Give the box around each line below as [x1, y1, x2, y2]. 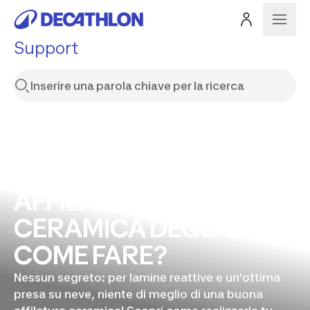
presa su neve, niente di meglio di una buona [14, 287, 263, 301]
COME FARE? [14, 240, 167, 271]
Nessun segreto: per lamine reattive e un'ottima [14, 271, 280, 284]
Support [14, 38, 78, 58]
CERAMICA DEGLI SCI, [14, 213, 271, 244]
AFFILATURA [14, 186, 164, 217]
